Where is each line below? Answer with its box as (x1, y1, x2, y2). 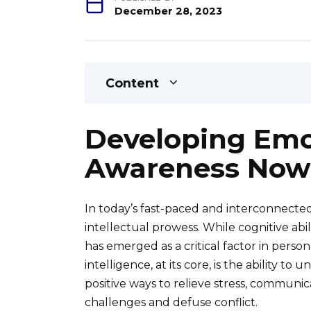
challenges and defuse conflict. (85, 296, 258, 310)
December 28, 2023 (115, 5, 223, 18)
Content (106, 76, 159, 91)
